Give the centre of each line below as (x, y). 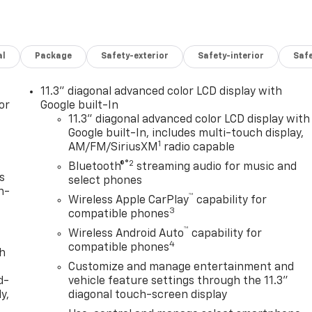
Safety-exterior (135, 57)
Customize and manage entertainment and (181, 268)
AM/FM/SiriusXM (114, 148)
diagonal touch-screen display (148, 296)
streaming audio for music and (216, 167)
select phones (106, 181)
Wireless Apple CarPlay (129, 201)
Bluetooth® (97, 167)
